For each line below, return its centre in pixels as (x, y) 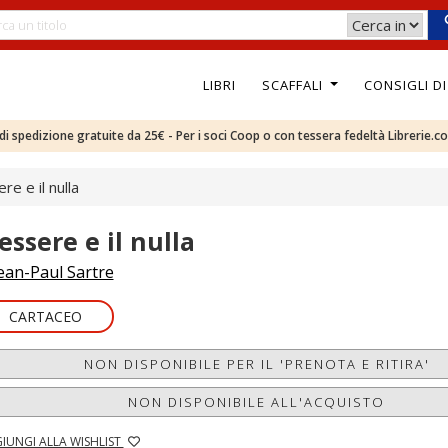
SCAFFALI (294, 84)
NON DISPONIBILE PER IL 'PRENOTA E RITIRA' (256, 364)
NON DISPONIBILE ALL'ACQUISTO (257, 402)
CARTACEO (45, 316)
